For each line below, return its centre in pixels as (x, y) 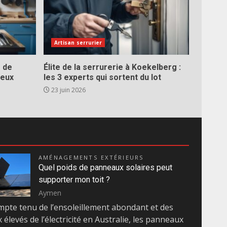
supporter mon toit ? (74, 180)
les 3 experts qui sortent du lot (102, 77)
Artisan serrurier (78, 43)
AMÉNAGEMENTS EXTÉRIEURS (91, 157)
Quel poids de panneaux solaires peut (105, 167)
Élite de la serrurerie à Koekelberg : (112, 67)
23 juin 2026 (67, 90)
